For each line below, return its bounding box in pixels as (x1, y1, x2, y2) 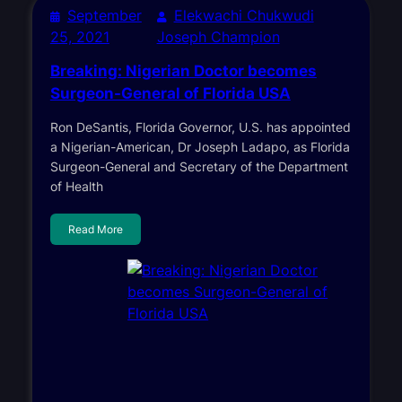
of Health (49, 178, 103, 194)
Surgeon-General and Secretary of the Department (49, 158, 348, 174)
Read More (67, 222, 123, 236)
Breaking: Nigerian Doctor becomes (49, 61, 317, 80)
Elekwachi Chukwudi (173, 5, 314, 24)
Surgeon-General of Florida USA (49, 83, 291, 102)
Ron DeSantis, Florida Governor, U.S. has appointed (49, 118, 351, 135)
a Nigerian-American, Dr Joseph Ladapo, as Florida (49, 138, 350, 154)
